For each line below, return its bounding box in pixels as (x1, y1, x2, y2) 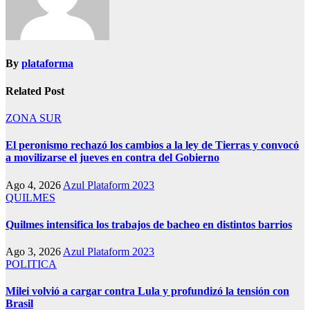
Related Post (6, 84, 64, 97)
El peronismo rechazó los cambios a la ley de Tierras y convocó (6, 139, 299, 152)
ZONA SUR (6, 112, 62, 125)
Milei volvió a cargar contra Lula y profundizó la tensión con (6, 285, 289, 298)
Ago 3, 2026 (6, 246, 63, 258)
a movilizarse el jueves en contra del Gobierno (6, 152, 219, 164)
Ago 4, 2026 (6, 179, 63, 191)
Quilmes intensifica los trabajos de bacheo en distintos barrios (6, 218, 292, 230)
